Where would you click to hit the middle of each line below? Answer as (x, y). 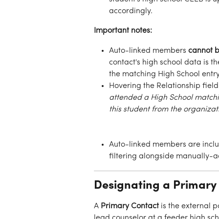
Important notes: (123, 31)
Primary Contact (130, 207)
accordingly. (131, 11)
